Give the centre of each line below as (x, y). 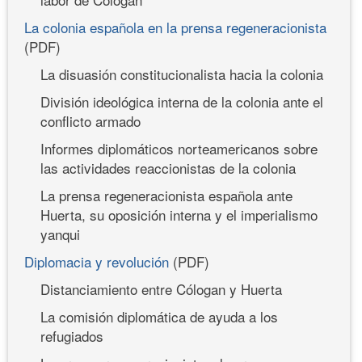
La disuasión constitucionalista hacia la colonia (182, 74)
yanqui (60, 234)
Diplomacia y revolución (97, 261)
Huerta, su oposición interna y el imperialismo (179, 214)
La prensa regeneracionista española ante (166, 195)
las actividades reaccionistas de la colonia (168, 167)
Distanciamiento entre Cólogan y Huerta (161, 288)
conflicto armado (90, 120)
